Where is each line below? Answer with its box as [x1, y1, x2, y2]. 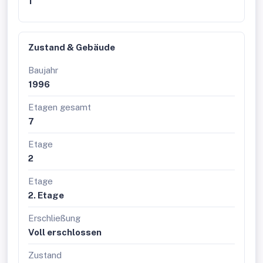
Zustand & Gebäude [28, 42, 115, 52]
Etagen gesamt [28, 102, 91, 112]
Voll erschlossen [28, 227, 102, 237]
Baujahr [28, 65, 58, 75]
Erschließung [28, 213, 80, 223]
